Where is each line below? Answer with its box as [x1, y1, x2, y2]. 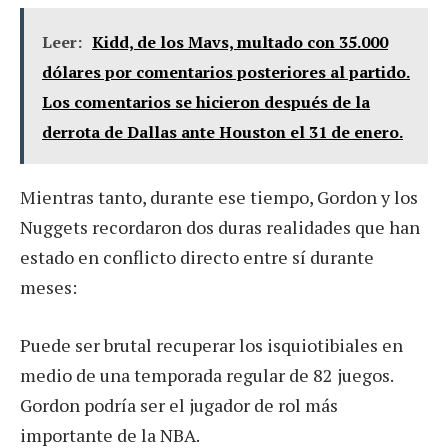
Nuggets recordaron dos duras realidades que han [20, 215, 420, 240]
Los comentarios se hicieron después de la [42, 91, 370, 114]
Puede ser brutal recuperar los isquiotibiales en [20, 332, 403, 357]
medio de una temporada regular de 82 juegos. [20, 362, 393, 387]
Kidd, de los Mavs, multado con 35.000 [92, 31, 388, 54]
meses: [20, 275, 77, 300]
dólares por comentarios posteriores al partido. [42, 61, 410, 84]
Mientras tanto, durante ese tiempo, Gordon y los [20, 185, 418, 210]
